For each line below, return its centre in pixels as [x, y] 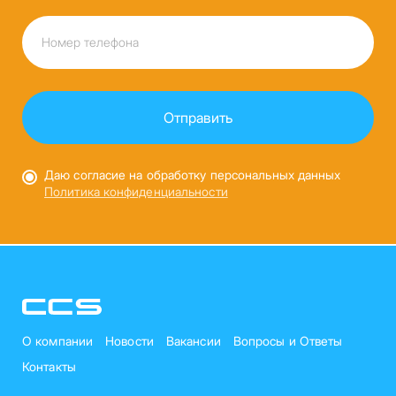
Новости [129, 340]
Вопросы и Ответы [288, 340]
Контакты [49, 366]
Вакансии [193, 340]
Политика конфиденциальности [136, 191]
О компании [57, 340]
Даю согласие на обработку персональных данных [193, 174]
